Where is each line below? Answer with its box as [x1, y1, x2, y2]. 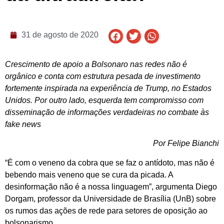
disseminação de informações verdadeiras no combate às [5, 108, 209, 117]
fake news [5, 120, 43, 129]
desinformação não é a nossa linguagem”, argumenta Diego [5, 182, 217, 191]
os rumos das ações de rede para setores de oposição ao [5, 206, 207, 215]
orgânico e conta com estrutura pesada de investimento [5, 72, 200, 81]
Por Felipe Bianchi [153, 139, 219, 148]
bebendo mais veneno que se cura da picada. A [5, 170, 173, 179]
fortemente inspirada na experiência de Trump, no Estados [5, 84, 211, 93]
